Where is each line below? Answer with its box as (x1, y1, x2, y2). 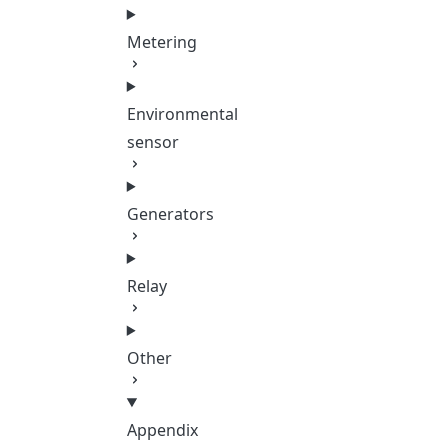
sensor (126, 131, 179, 153)
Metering (126, 31, 197, 53)
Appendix (126, 419, 198, 441)
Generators (126, 203, 214, 225)
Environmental (126, 103, 238, 125)
